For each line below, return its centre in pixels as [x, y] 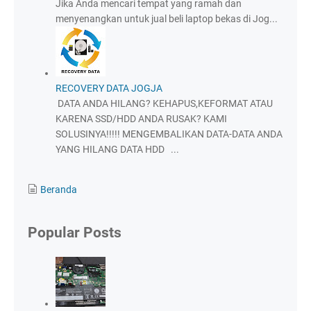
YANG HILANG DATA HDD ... [117, 150]
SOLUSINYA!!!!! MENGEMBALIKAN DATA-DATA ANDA [169, 134]
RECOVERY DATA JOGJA [109, 89]
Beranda [59, 190]
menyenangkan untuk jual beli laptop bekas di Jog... [167, 19]
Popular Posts [75, 233]
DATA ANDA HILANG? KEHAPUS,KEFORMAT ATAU [164, 104]
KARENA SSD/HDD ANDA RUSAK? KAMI [141, 119]
